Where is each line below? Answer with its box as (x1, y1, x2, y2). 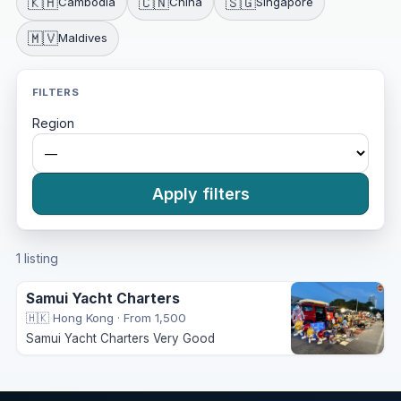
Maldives (57, 30, 107, 46)
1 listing (15, 251, 58, 267)
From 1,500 (124, 310, 187, 325)
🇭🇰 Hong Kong (26, 310, 115, 325)
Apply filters (151, 184, 250, 204)
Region (31, 115, 74, 132)
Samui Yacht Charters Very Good (26, 331, 216, 346)
